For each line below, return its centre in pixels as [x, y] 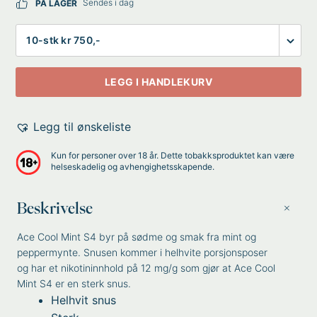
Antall [30, 32]
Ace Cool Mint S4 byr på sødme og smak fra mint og [137, 237]
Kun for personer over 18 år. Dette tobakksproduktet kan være [173, 155]
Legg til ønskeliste [82, 127]
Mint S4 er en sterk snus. [74, 283]
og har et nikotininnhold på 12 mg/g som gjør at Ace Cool [146, 268]
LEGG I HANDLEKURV [158, 82]
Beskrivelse [55, 208]
